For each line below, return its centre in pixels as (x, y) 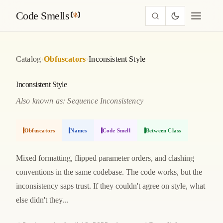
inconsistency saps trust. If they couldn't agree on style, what (111, 186)
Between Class (163, 130)
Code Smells (43, 15)
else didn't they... (42, 200)
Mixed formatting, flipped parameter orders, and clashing (105, 158)
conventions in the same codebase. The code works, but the (109, 172)
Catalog (29, 59)
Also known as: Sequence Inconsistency (80, 101)
